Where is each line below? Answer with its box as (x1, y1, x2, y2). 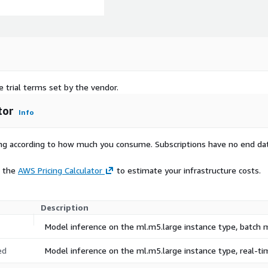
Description (41, 202, 89, 213)
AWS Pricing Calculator (18, 165, 102, 176)
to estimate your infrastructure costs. (114, 165, 261, 176)
